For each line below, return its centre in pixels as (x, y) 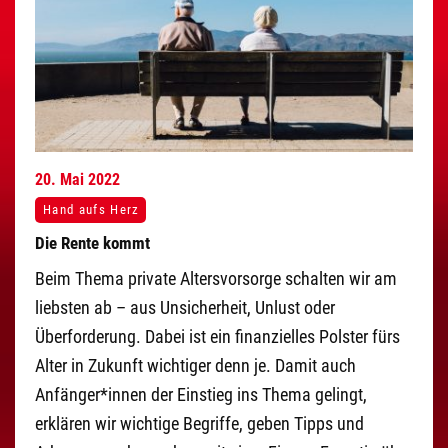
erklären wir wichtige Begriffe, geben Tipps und (199, 424)
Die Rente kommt (92, 242)
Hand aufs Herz (91, 210)
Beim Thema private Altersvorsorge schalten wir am (216, 279)
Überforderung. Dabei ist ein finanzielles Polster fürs (217, 337)
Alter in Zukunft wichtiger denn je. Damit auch (195, 366)
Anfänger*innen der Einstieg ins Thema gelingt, (201, 395)
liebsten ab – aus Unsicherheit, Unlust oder (185, 308)
